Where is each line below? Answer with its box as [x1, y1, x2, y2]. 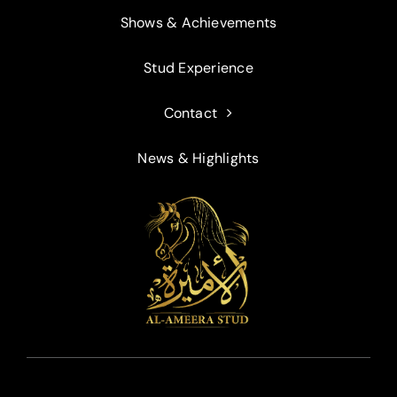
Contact [163, 104, 218, 123]
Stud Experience [144, 58, 253, 78]
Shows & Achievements [120, 13, 277, 33]
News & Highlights [137, 149, 260, 168]
